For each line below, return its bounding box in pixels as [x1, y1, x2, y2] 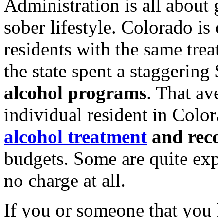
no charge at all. [4, 170, 126, 191]
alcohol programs [4, 82, 146, 103]
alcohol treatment [4, 126, 147, 147]
